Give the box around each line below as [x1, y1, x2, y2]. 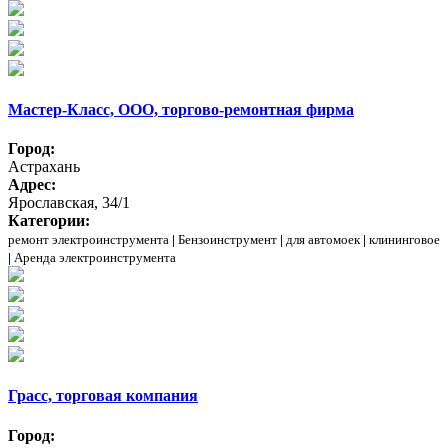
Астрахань [8, 158, 80, 176]
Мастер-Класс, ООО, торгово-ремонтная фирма [8, 100, 354, 118]
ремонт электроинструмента [8, 232, 169, 248]
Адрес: [8, 176, 56, 194]
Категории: [8, 212, 90, 230]
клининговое [369, 232, 440, 248]
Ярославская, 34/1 [8, 194, 130, 212]
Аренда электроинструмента [14, 250, 176, 266]
